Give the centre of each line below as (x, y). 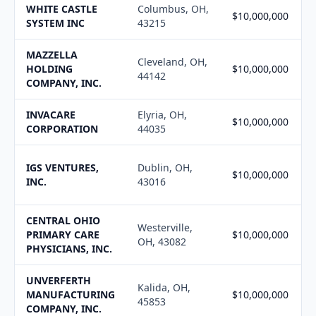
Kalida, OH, (164, 287)
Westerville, (165, 227)
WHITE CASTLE (62, 9)
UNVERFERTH (59, 280)
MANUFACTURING (71, 294)
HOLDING (49, 69)
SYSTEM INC (55, 23)
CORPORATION (62, 129)
